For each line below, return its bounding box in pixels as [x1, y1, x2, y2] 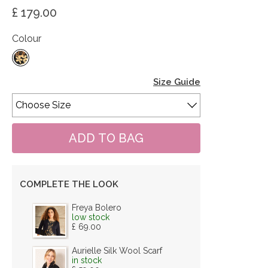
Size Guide [153, 76, 200, 87]
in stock [72, 255, 102, 265]
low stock [72, 212, 109, 222]
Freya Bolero [72, 202, 121, 212]
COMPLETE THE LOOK [20, 178, 118, 190]
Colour [12, 32, 41, 44]
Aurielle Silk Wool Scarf [72, 245, 162, 255]
